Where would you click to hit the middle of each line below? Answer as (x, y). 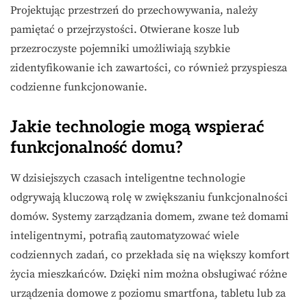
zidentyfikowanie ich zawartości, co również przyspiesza (149, 68)
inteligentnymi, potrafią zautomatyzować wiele (125, 236)
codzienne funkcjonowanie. (79, 87)
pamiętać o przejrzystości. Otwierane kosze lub (125, 30)
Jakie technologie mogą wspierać (137, 127)
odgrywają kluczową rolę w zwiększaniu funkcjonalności (149, 198)
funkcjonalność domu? (97, 148)
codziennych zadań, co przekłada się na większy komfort (150, 255)
